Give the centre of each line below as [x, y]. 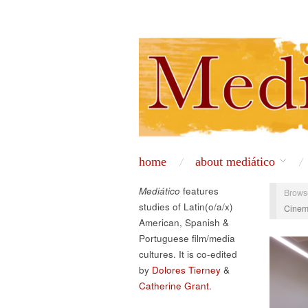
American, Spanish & [184, 222]
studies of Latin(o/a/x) [186, 206]
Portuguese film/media [187, 238]
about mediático [235, 161]
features [199, 190]
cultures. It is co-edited [188, 254]
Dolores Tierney [186, 269]
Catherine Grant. [175, 285]
